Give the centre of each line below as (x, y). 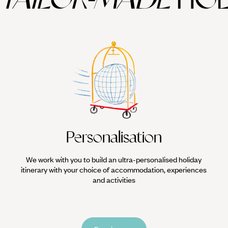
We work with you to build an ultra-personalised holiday (114, 160)
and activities (114, 180)
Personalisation (114, 137)
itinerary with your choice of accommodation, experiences (114, 170)
